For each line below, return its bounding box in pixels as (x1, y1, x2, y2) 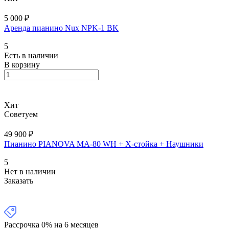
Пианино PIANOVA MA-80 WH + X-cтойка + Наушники (4, 140, 203, 149)
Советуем (4, 110, 38, 119)
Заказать (4, 176, 33, 186)
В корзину (4, 60, 40, 70)
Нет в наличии (4, 167, 56, 176)
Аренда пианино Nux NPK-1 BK (4, 24, 119, 33)
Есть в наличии (4, 51, 58, 60)
